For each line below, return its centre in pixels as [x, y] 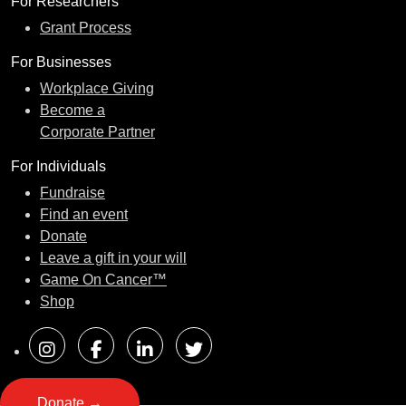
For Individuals [58, 167]
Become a [72, 111]
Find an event [84, 215]
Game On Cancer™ [103, 280]
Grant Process [86, 28]
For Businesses [61, 63]
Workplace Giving [97, 89]
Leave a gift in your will [113, 258]
